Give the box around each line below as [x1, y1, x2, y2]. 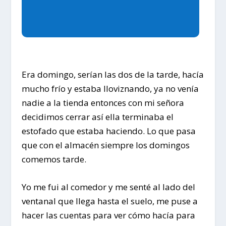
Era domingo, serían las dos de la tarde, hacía [21, 69, 204, 81]
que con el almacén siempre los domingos [21, 139, 190, 151]
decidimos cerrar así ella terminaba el [21, 111, 174, 123]
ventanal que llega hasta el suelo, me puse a [21, 195, 198, 207]
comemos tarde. [21, 153, 86, 165]
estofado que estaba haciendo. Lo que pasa [21, 125, 196, 137]
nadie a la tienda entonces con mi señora [21, 97, 184, 109]
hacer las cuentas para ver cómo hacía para [21, 209, 195, 221]
